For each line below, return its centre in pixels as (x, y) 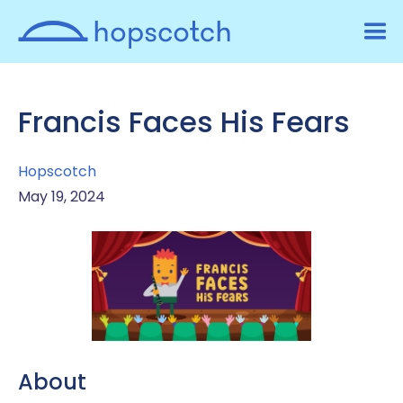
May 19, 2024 (62, 197)
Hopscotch (57, 171)
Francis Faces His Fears (184, 122)
